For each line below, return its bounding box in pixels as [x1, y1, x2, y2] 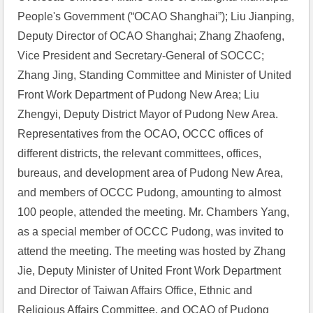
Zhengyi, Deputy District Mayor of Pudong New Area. [17, 108, 279, 120]
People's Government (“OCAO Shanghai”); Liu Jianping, [17, 10, 295, 22]
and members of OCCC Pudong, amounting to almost [17, 187, 282, 198]
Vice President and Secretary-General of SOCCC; [17, 50, 265, 61]
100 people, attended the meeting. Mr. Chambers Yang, [17, 206, 290, 218]
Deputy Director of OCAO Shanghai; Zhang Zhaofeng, [17, 30, 285, 42]
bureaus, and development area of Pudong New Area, [17, 167, 284, 179]
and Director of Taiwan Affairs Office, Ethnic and [17, 284, 253, 296]
